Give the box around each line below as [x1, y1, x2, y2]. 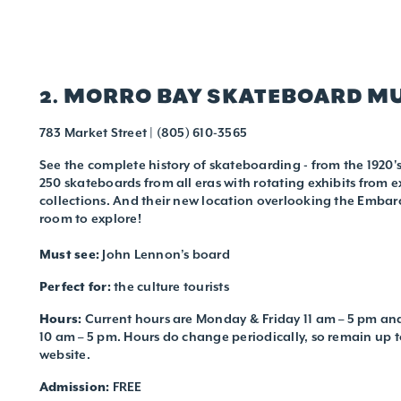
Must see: [39, 245, 103, 262]
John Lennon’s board [102, 245, 230, 262]
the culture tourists [114, 277, 229, 294]
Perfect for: [39, 277, 115, 294]
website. [39, 346, 90, 363]
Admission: [39, 378, 113, 395]
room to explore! [39, 209, 141, 226]
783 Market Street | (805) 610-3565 [39, 124, 248, 141]
